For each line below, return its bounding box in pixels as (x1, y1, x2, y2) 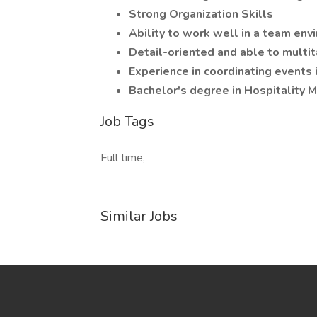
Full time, (100, 150, 145, 166)
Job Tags (100, 112, 154, 131)
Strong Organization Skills (129, 6, 273, 22)
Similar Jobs (100, 207, 178, 226)
